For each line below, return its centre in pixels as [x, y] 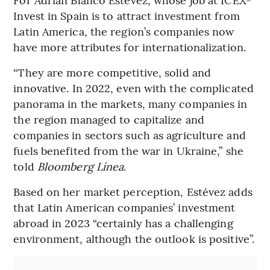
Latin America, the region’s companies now [124, 31]
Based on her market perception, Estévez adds [133, 192]
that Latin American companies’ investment [124, 207]
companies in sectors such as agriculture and [130, 135]
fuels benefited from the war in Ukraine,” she [128, 151]
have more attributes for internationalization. [130, 47]
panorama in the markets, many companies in [130, 104]
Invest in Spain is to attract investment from [127, 16]
